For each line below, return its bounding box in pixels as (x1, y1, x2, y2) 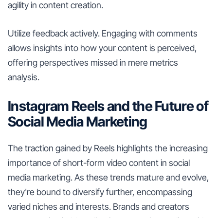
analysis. (8, 72, 39, 82)
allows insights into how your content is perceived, (8, 42, 197, 53)
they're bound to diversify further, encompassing (8, 186, 192, 197)
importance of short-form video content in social (8, 157, 190, 168)
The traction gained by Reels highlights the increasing (8, 143, 208, 153)
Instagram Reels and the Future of (8, 97, 208, 114)
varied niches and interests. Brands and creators (8, 201, 189, 212)
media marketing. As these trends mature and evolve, (8, 172, 209, 182)
